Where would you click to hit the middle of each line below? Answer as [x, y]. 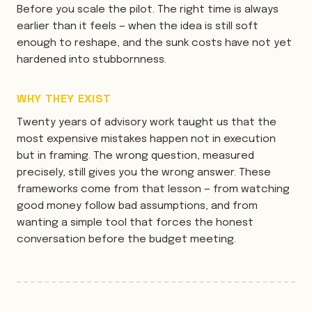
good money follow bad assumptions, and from [137, 206]
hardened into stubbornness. [92, 60]
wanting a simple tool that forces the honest [135, 223]
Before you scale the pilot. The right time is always [148, 10]
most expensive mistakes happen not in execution [146, 139]
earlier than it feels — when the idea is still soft [138, 26]
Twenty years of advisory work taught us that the [147, 123]
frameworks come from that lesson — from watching [153, 189]
